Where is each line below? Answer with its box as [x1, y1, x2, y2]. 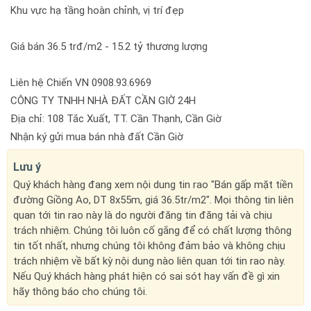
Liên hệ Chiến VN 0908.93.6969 [10, 76, 151, 89]
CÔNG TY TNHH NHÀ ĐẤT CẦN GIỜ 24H [10, 94, 196, 107]
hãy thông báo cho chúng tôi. [13, 285, 147, 298]
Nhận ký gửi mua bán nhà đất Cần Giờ [10, 131, 183, 143]
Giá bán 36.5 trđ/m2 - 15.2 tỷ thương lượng [10, 40, 208, 53]
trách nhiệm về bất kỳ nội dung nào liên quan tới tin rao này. [13, 255, 285, 267]
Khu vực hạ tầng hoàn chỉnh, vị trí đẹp [10, 4, 184, 17]
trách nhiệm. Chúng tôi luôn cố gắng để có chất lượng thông [13, 224, 292, 237]
